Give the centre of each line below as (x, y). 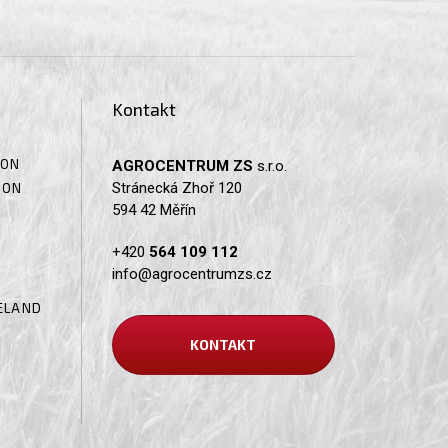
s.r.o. (270, 165)
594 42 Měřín (154, 209)
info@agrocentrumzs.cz (192, 273)
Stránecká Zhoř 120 (177, 187)
